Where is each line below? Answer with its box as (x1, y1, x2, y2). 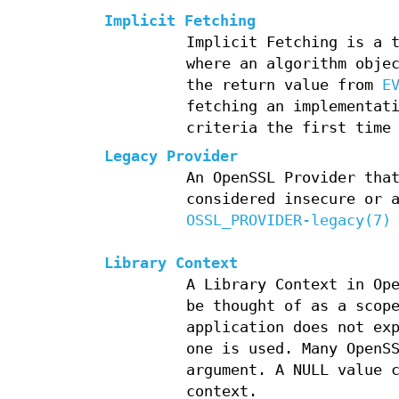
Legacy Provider (104, 148, 238, 166)
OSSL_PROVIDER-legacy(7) (185, 212, 391, 230)
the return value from (185, 77, 382, 94)
